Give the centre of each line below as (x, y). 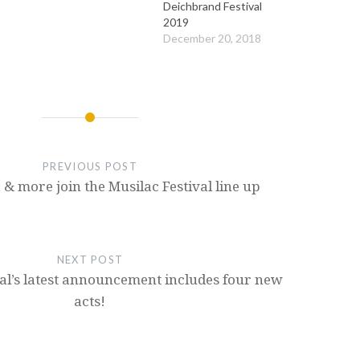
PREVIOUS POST (90, 167)
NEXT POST (90, 260)
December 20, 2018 (212, 39)
